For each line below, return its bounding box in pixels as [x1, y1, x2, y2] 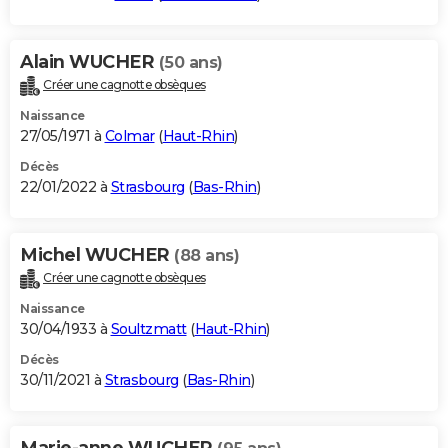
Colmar [104, 126, 155, 145]
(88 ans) [174, 245, 239, 265]
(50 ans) [158, 52, 223, 72]
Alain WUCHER [20, 50, 159, 73]
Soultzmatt [110, 319, 187, 338]
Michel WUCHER [20, 243, 174, 266]
